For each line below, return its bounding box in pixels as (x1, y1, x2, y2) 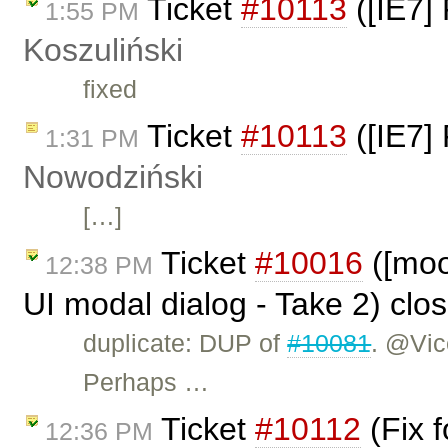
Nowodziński (23, 159, 203, 196)
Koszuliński (23, 32, 183, 69)
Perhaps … (83, 367, 210, 396)
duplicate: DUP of (83, 328, 288, 357)
